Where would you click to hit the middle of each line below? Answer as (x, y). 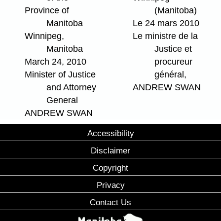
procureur (173, 62)
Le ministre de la (165, 36)
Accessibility (110, 133)
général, (170, 75)
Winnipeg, (44, 36)
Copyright (110, 168)
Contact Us (110, 203)
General (62, 100)
